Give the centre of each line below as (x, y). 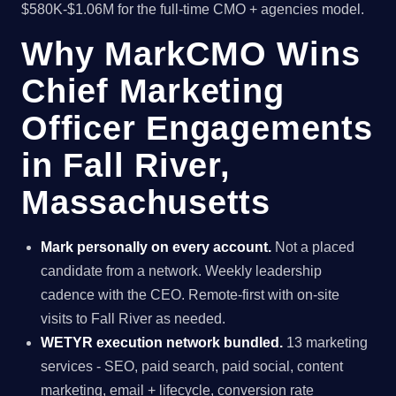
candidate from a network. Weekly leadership (182, 271)
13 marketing (326, 343)
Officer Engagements (197, 128)
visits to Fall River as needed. (133, 319)
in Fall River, (126, 165)
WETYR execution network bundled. (162, 343)
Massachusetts (146, 202)
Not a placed (313, 247)
